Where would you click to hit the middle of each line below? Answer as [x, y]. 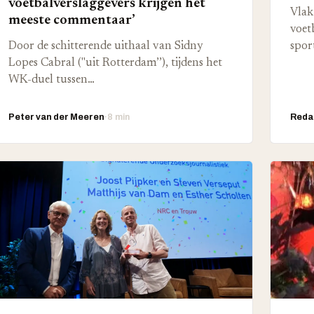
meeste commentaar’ [71, 20]
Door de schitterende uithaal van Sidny [105, 46]
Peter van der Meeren [56, 117]
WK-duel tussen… [51, 80]
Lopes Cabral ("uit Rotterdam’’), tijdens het [115, 63]
